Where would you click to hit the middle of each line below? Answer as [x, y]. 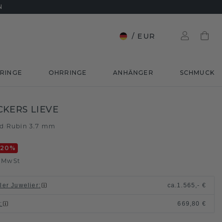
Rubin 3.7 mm [31, 126]
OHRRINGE [68, 73]
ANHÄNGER [133, 73]
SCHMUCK [197, 73]
